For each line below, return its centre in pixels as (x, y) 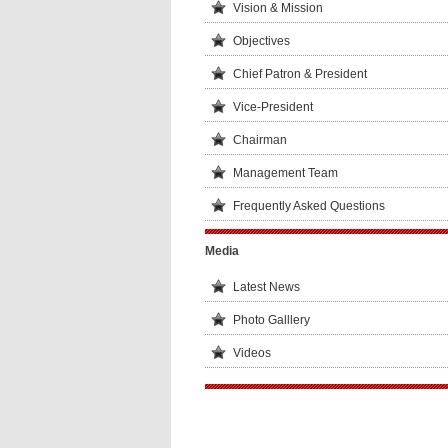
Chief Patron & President (299, 74)
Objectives (261, 41)
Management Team (285, 173)
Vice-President (272, 107)
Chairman (259, 140)
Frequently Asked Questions (308, 206)
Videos (251, 353)
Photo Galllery (271, 320)
